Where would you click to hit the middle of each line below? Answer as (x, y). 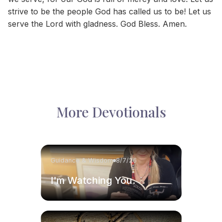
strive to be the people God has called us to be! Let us (110, 12)
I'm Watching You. (93, 180)
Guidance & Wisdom (82, 160)
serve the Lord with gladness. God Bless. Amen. (97, 24)
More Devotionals (111, 111)
